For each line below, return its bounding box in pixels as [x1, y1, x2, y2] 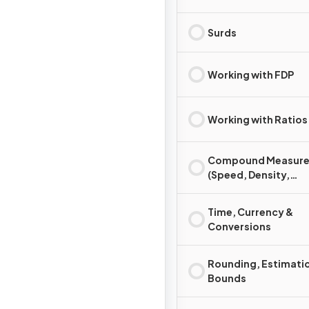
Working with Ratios [208, 112, 308, 126]
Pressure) [208, 183, 255, 195]
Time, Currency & [208, 206, 293, 218]
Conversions [208, 220, 271, 232]
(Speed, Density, [208, 168, 290, 181]
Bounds [208, 272, 246, 284]
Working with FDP [208, 68, 294, 81]
